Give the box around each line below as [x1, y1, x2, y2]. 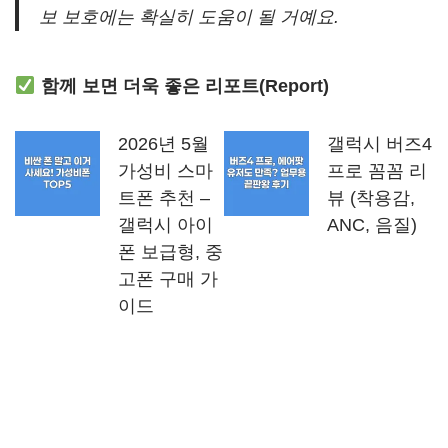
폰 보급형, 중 [118, 242, 223, 262]
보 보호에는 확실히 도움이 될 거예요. [39, 7, 339, 27]
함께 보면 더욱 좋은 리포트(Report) [35, 76, 329, 96]
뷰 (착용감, [327, 188, 415, 208]
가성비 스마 [118, 161, 213, 181]
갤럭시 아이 [118, 215, 213, 235]
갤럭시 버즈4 [327, 134, 432, 154]
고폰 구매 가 [118, 269, 218, 289]
